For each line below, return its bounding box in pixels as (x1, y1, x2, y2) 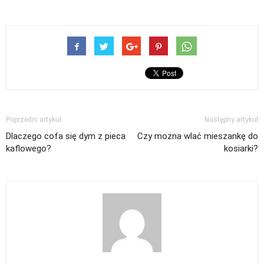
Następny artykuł (204, 115, 258, 124)
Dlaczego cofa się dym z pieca (6, 130, 126, 141)
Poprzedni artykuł (6, 115, 61, 124)
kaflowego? (6, 143, 51, 154)
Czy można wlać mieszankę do (137, 130, 258, 141)
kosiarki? (224, 143, 258, 154)
